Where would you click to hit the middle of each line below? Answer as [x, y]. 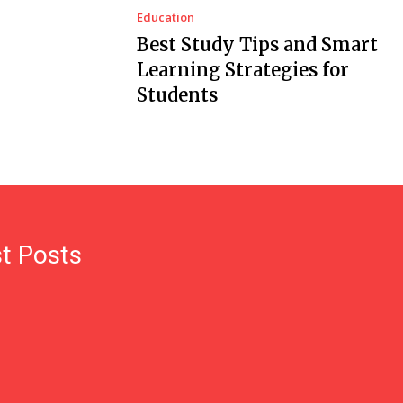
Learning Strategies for [242, 69]
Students [177, 94]
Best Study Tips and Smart [257, 44]
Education [165, 17]
